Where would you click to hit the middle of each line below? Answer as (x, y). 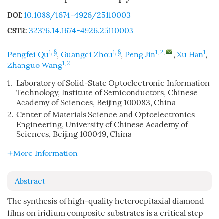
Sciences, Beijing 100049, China (74, 134)
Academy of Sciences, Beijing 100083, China (96, 102)
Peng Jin (140, 55)
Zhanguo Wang (35, 65)
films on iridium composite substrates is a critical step (105, 213)
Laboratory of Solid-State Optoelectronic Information (113, 83)
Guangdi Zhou (87, 55)
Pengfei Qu (28, 55)
